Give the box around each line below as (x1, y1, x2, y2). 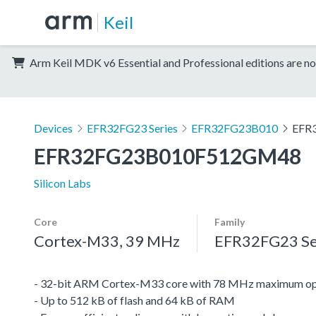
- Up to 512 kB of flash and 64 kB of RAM (34, 293, 235, 307)
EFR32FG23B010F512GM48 (34, 142, 301, 169)
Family (214, 215, 245, 228)
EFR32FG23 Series (86, 121, 178, 135)
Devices (34, 121, 73, 135)
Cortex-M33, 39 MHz (34, 231, 180, 250)
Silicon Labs (34, 176, 91, 190)
